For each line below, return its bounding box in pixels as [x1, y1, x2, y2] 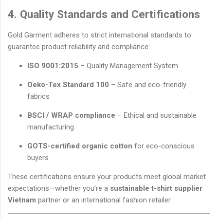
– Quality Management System [78, 61, 178, 70]
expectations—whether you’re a [8, 183, 110, 193]
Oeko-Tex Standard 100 [27, 80, 109, 89]
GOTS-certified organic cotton [27, 141, 132, 150]
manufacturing [27, 122, 74, 131]
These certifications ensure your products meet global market [8, 172, 206, 181]
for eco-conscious [132, 141, 195, 150]
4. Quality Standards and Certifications [8, 8, 200, 21]
